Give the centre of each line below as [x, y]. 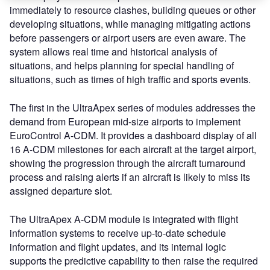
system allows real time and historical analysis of [113, 51]
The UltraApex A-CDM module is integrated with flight [124, 219]
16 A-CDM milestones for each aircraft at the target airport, [133, 149]
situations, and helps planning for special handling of [122, 65]
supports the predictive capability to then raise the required [134, 260]
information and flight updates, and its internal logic [118, 246]
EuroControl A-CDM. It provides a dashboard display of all [133, 135]
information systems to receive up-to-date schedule [118, 233]
